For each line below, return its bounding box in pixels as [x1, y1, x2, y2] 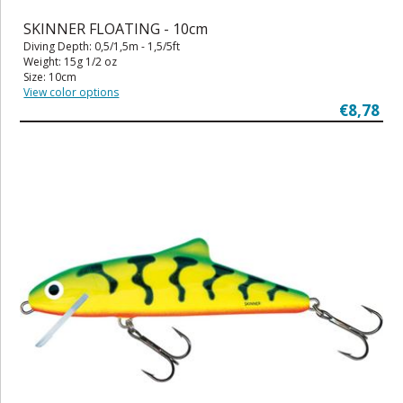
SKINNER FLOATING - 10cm [23, 18, 209, 39]
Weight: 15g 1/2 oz [23, 53, 118, 69]
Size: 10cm [23, 68, 77, 85]
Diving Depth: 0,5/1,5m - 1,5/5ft [23, 38, 181, 54]
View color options [23, 84, 120, 100]
